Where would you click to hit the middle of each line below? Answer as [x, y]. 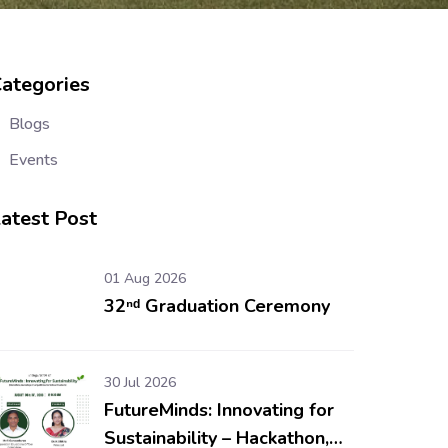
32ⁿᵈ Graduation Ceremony [216, 305]
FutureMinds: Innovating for [218, 410]
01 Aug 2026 [144, 278]
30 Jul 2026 [139, 382]
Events [33, 160]
